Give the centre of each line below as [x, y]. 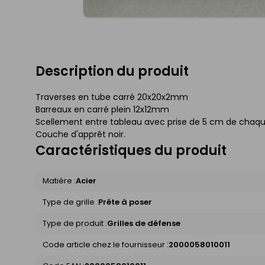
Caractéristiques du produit [131, 151]
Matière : [59, 181]
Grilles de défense [144, 224]
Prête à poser [125, 202]
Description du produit [112, 72]
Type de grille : [70, 202]
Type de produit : [75, 224]
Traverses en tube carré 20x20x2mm [112, 97]
